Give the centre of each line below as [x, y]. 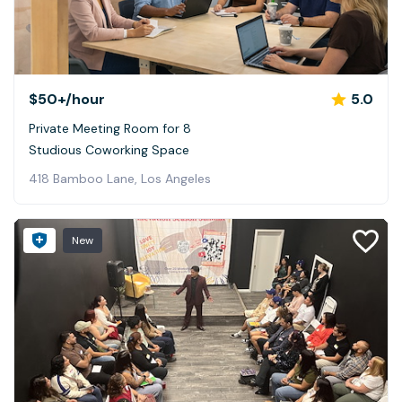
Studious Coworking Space [109, 149]
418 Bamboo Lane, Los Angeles [120, 178]
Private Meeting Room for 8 [110, 128]
